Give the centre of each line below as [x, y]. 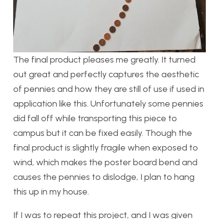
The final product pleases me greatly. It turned [104, 59]
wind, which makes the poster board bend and [105, 162]
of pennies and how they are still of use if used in [109, 89]
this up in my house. [51, 191]
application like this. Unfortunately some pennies [108, 103]
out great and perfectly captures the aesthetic [106, 74]
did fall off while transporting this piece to [95, 118]
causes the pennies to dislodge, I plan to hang [104, 177]
